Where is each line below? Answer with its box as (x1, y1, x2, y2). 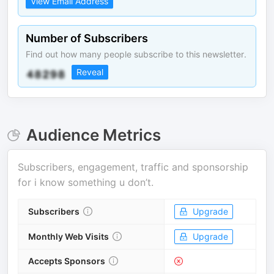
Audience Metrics (26, 125, 161, 144)
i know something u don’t (34, 176, 151, 188)
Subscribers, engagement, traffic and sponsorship (18, 161, 248, 173)
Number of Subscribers (26, 32, 148, 45)
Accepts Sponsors (28, 256, 105, 266)
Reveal (76, 67, 103, 77)
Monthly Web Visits (28, 231, 109, 242)
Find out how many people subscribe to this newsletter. (26, 49, 246, 59)
